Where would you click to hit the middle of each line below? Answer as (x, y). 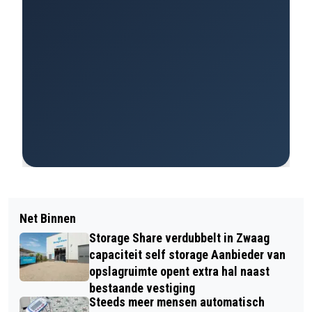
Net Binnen (48, 218)
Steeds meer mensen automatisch (177, 302)
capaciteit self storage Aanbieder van (187, 255)
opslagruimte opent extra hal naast (179, 271)
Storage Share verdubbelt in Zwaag (179, 238)
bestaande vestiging (142, 288)
